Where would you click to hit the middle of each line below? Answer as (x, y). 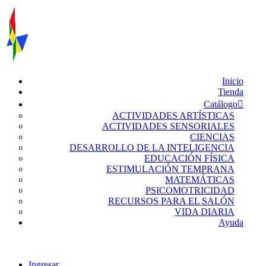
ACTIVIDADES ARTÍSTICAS (173, 115)
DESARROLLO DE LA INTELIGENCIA (152, 148)
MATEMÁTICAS (200, 180)
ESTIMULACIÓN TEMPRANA (170, 169)
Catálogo (221, 104)
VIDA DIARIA (205, 212)
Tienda (231, 92)
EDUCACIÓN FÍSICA (189, 158)
